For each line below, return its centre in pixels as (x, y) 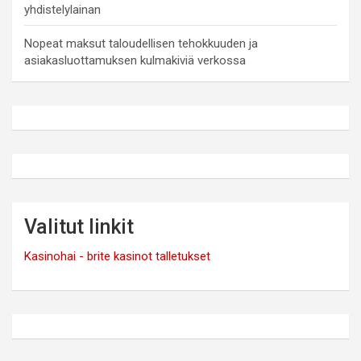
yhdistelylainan (62, 9)
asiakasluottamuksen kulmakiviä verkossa (135, 60)
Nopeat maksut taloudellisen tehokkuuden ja (141, 43)
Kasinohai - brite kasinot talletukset (117, 256)
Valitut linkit (79, 226)
